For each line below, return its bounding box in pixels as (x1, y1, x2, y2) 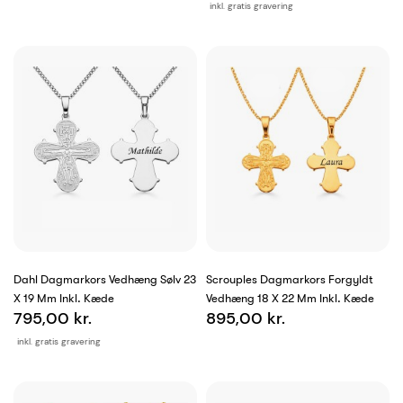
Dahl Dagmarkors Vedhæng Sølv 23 (13, 273, 196, 287)
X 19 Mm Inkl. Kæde (13, 291, 114, 306)
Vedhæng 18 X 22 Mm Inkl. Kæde (206, 291, 374, 306)
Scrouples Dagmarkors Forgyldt (206, 273, 373, 287)
